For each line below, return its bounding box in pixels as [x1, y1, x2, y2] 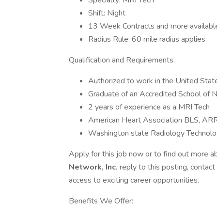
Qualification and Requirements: [69, 55, 177, 65]
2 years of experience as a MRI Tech [88, 102, 210, 112]
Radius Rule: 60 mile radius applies [88, 34, 205, 45]
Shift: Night [88, 8, 125, 18]
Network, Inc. [69, 162, 120, 172]
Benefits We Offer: [69, 196, 135, 206]
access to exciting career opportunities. [69, 175, 199, 186]
